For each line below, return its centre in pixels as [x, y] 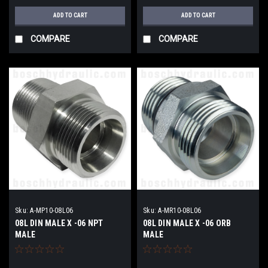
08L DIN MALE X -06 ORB [187, 223]
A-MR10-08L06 [180, 210]
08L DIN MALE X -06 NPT [59, 223]
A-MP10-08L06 [52, 210]
